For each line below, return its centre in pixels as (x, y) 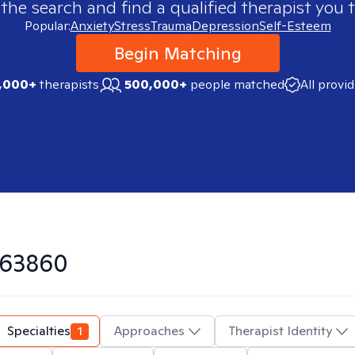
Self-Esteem (295, 26)
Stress (132, 26)
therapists (67, 84)
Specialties (39, 331)
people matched (237, 84)
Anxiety (92, 26)
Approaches (149, 331)
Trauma (171, 26)
